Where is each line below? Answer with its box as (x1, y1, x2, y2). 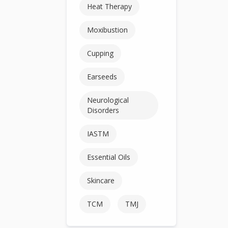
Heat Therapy (87, 1, 132, 11)
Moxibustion (87, 24, 128, 35)
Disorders (87, 105, 120, 115)
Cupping (87, 48, 114, 58)
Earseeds (87, 71, 118, 81)
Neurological (87, 95, 129, 105)
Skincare (87, 175, 115, 185)
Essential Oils (87, 152, 131, 162)
